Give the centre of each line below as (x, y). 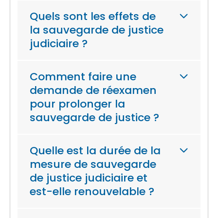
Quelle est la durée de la (95, 151)
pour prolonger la (77, 104)
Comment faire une (83, 77)
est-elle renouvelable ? (92, 191)
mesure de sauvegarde (93, 164)
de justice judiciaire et (89, 178)
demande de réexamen (93, 90)
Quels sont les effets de (93, 16)
